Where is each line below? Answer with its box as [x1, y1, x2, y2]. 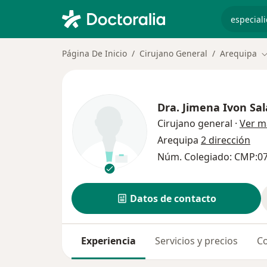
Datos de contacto [129, 192, 216, 206]
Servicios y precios [155, 234, 238, 248]
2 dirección [201, 133, 250, 147]
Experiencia [81, 234, 136, 248]
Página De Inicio [62, 48, 127, 59]
